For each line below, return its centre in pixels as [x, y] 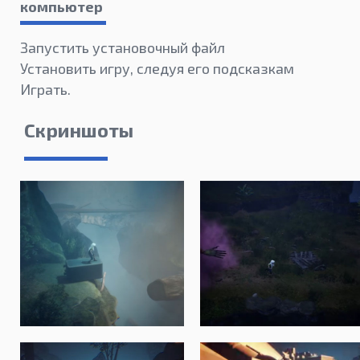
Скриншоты [79, 130]
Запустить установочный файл [123, 48]
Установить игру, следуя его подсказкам [157, 69]
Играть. [45, 90]
